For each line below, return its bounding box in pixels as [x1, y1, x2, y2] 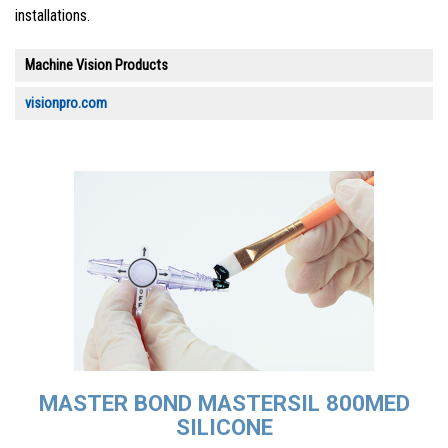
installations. [15, 5, 90, 25]
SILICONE [175, 414, 273, 441]
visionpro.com [25, 94, 107, 112]
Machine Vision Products [25, 56, 168, 74]
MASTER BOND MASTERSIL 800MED [38, 390, 410, 417]
